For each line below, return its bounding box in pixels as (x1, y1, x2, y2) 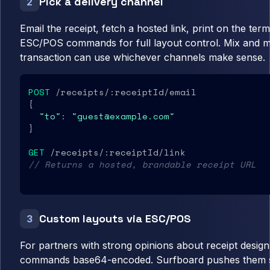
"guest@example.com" (72, 110, 175, 123)
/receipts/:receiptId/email (50, 86, 196, 99)
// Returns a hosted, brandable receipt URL (28, 158, 256, 171)
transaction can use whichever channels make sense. (20, 51, 265, 64)
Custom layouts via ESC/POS (39, 212, 191, 226)
